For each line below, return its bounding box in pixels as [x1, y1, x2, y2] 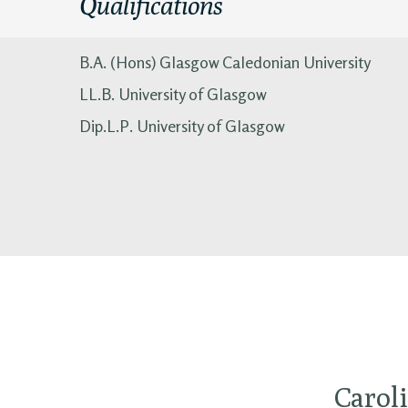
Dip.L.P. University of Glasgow [79, 116, 285, 136]
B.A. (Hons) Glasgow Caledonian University [79, 52, 371, 72]
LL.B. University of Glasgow [79, 84, 267, 104]
